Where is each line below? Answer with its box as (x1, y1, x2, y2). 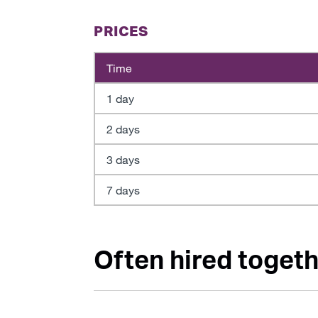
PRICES (94, 22, 148, 40)
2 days (106, 122, 140, 136)
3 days (106, 153, 140, 167)
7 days (106, 183, 140, 197)
